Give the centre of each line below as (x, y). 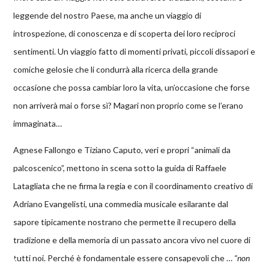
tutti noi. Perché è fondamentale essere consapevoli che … (124, 258)
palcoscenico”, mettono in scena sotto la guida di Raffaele (120, 168)
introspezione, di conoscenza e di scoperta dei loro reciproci (125, 34)
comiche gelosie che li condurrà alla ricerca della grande (116, 70)
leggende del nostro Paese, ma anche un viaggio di (107, 16)
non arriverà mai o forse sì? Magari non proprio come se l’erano (128, 106)
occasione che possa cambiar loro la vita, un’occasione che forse (132, 88)
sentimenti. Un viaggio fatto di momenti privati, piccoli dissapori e (134, 52)
